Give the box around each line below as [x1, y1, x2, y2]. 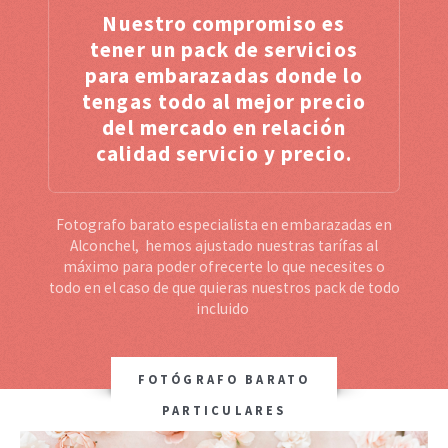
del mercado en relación [102, 113, 346, 141]
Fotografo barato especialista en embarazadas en [56, 214, 392, 234]
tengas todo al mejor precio [82, 87, 366, 115]
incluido [196, 298, 252, 318]
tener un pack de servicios [90, 35, 358, 63]
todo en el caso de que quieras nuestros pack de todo [48, 277, 400, 297]
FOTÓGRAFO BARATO [137, 371, 311, 387]
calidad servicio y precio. [95, 139, 353, 167]
